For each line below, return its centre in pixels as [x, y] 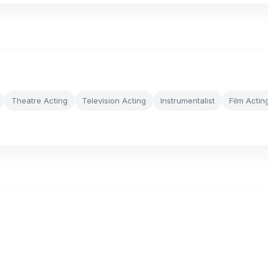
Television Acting [114, 100]
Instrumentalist [188, 100]
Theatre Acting [39, 100]
